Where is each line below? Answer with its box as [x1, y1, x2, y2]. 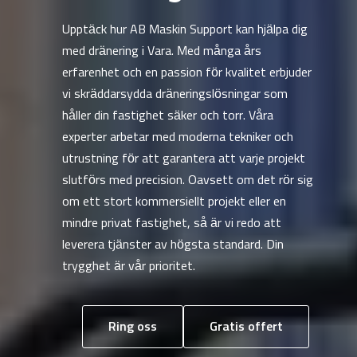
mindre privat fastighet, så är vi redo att [61, 217, 281, 229]
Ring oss [108, 320, 157, 333]
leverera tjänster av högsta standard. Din [61, 238, 284, 251]
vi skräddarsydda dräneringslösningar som [61, 88, 288, 100]
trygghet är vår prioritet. [61, 260, 195, 273]
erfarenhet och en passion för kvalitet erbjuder [61, 66, 312, 79]
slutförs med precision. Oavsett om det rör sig [61, 174, 313, 186]
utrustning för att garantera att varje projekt [61, 152, 305, 165]
